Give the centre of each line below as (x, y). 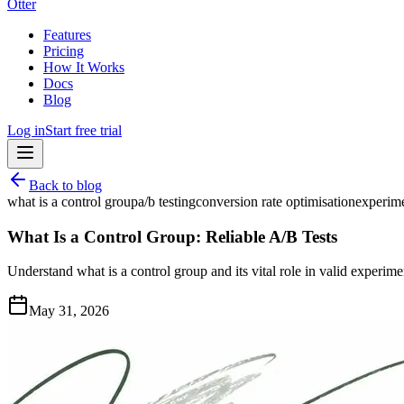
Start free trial (83, 130)
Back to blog (65, 185)
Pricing (64, 51)
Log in (26, 130)
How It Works (84, 67)
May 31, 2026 (69, 311)
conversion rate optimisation (275, 202)
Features (67, 35)
